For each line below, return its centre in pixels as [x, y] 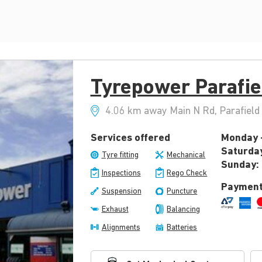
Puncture [182, 192]
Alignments [121, 228]
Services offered [130, 139]
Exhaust [115, 210]
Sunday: [240, 166]
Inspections [121, 174]
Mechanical [186, 156]
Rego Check [187, 174]
